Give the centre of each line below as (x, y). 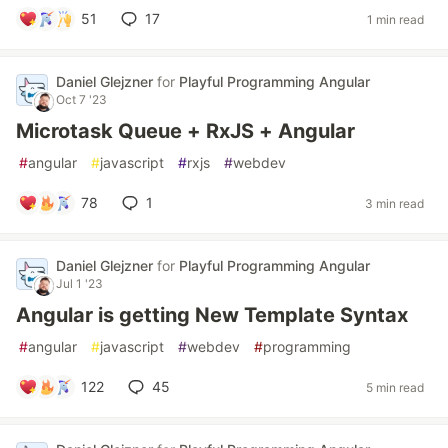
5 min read (395, 387)
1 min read (395, 19)
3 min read (394, 203)
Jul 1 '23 (79, 283)
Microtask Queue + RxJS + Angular (185, 131)
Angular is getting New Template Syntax (212, 315)
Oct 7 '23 (81, 99)
